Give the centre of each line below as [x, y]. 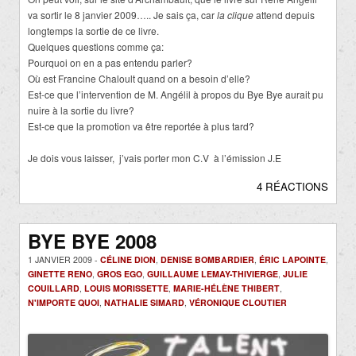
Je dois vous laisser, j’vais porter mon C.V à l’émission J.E [155, 157]
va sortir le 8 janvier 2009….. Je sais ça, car [122, 14]
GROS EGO [120, 273]
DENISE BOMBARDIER [207, 259]
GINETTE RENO [60, 273]
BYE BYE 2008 [92, 240]
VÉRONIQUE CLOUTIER [238, 302]
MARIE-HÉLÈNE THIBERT [226, 288]
